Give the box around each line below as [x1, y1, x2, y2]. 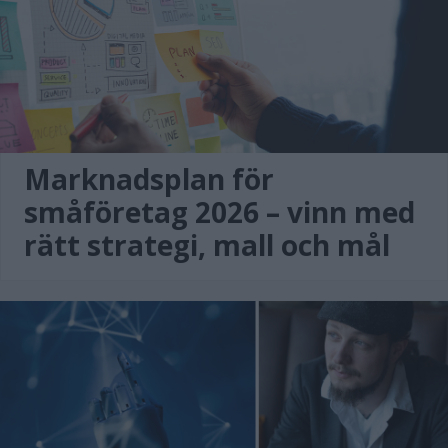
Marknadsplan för [24, 160, 274, 198]
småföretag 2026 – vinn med [24, 193, 415, 231]
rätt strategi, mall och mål [24, 226, 390, 264]
